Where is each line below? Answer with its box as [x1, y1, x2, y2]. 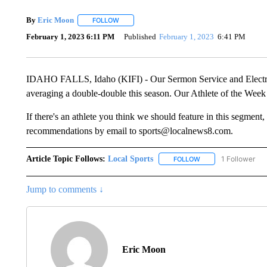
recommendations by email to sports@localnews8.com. [26, 125, 233, 136]
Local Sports [107, 154, 153, 163]
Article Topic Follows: [26, 154, 105, 163]
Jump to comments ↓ [26, 184, 104, 194]
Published [123, 32, 156, 42]
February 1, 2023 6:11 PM [26, 32, 114, 42]
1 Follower [221, 154, 255, 163]
